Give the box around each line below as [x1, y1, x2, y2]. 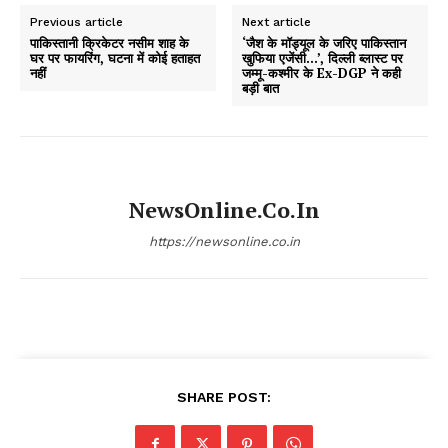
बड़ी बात [242, 78, 280, 97]
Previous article [30, 14, 123, 29]
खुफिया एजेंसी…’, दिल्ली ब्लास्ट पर [242, 48, 404, 67]
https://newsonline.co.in [148, 233, 300, 249]
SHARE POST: [177, 388, 271, 405]
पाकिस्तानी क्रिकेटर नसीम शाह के [30, 33, 189, 52]
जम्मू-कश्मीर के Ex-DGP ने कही [242, 63, 402, 82]
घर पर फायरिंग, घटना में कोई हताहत [30, 48, 200, 67]
